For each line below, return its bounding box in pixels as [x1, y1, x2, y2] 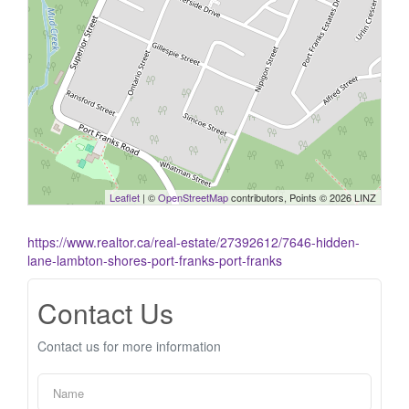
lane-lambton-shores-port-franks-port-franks [27, 251, 282, 270]
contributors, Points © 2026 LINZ [228, 190, 376, 205]
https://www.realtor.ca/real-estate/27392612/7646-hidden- [27, 233, 360, 252]
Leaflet [110, 190, 140, 205]
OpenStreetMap [158, 190, 228, 205]
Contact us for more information [37, 337, 221, 356]
